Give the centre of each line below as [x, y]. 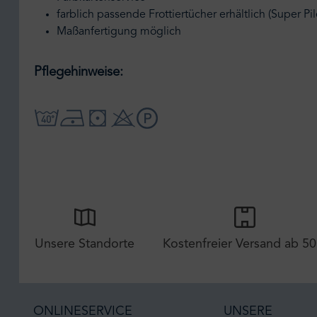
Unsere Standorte [85, 244]
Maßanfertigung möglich [119, 32]
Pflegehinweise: [79, 73]
